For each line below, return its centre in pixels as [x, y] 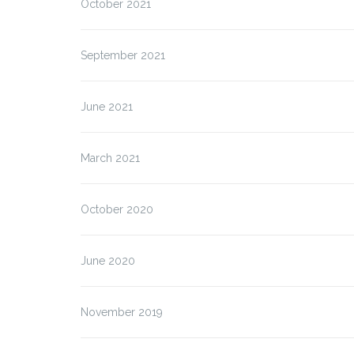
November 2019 [122, 312]
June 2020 [108, 261]
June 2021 [107, 107]
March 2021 [110, 158]
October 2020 [117, 209]
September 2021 [123, 55]
